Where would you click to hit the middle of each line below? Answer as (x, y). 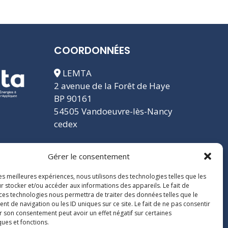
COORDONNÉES (92, 50)
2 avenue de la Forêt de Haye (112, 85)
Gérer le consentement (89, 156)
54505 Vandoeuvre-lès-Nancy (113, 111)
